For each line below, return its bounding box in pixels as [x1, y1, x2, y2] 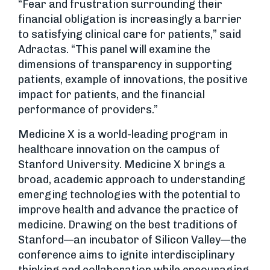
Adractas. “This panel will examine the [18, 43, 210, 56]
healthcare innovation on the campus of [18, 143, 220, 156]
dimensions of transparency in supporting [18, 58, 232, 71]
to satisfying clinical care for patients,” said [18, 28, 241, 41]
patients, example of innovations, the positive [18, 73, 248, 86]
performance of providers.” [18, 103, 158, 116]
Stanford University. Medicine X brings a [18, 158, 225, 171]
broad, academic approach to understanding [18, 173, 245, 186]
